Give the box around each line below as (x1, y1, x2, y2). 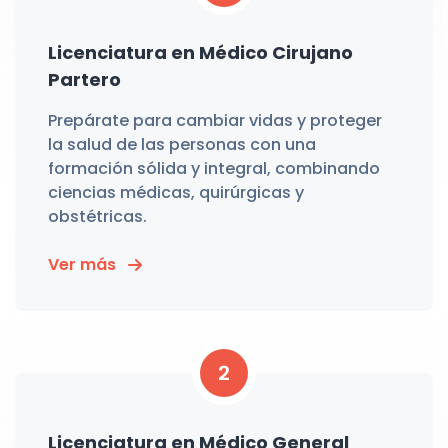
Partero (48, 67, 121, 92)
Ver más (48, 253, 116, 276)
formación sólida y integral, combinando (48, 157, 380, 180)
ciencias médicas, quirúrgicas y (48, 181, 304, 204)
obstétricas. (48, 205, 147, 228)
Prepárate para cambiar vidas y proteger (48, 109, 382, 132)
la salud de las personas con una (48, 133, 316, 156)
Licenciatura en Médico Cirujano (48, 40, 353, 65)
